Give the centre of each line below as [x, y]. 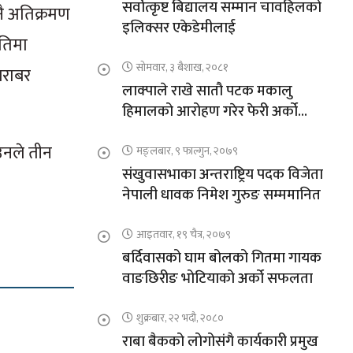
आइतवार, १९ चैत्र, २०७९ [183, 235]
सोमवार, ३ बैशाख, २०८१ [182, 68]
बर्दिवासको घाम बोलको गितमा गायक [221, 258]
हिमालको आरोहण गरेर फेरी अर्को [210, 112]
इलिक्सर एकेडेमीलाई [178, 28]
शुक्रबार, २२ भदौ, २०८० [180, 318]
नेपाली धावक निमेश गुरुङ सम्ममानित [221, 195]
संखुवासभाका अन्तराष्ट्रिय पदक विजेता [222, 175]
